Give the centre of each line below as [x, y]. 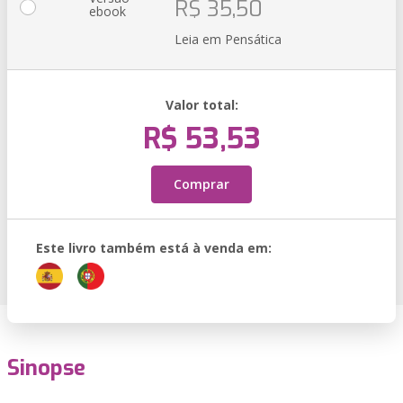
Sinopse [46, 368]
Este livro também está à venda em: [154, 248]
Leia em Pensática [228, 39]
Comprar [201, 184]
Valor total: [201, 105]
